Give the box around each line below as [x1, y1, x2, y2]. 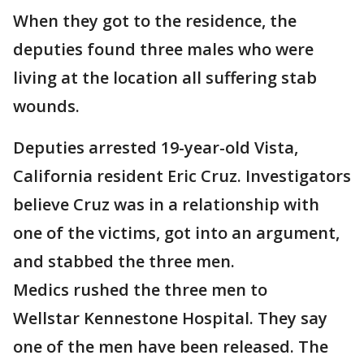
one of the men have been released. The [13, 336, 328, 358]
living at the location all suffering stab [13, 67, 317, 89]
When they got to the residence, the [13, 10, 297, 32]
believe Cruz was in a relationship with [13, 193, 319, 216]
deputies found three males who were [13, 38, 314, 61]
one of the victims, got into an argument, [13, 222, 340, 245]
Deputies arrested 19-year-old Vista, [13, 136, 298, 159]
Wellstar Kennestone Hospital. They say [13, 307, 327, 330]
